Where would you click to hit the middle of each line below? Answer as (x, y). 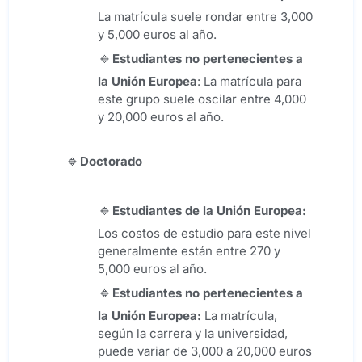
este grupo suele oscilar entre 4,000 (202, 99)
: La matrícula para (249, 82)
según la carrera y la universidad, (193, 334)
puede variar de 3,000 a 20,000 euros (205, 351)
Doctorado (111, 162)
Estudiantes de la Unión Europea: (209, 211)
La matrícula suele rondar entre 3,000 (205, 17)
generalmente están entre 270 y (189, 251)
